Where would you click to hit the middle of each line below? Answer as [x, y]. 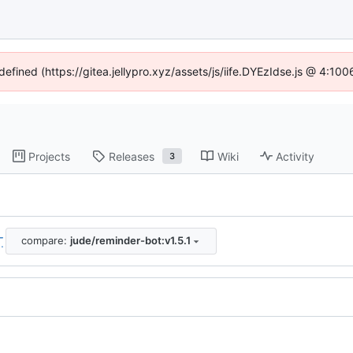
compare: [45, 241]
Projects [50, 156]
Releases [132, 156]
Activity [295, 156]
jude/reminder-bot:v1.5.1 [130, 241]
